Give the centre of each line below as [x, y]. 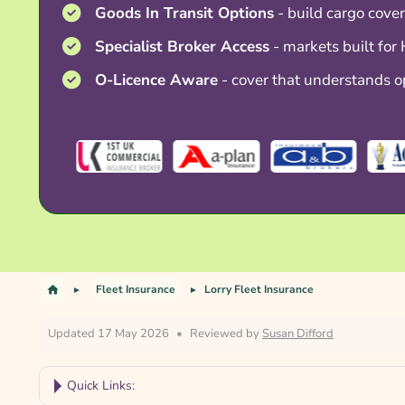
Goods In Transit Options [184, 13]
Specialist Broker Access [182, 47]
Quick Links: [101, 386]
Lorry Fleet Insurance [259, 290]
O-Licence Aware [156, 80]
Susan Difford [298, 334]
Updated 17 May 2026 [108, 334]
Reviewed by [226, 334]
